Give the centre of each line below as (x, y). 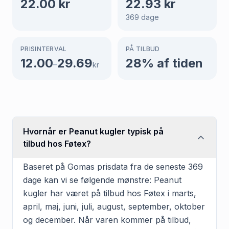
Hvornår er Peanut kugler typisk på (93, 131)
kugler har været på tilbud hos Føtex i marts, (110, 193)
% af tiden (172, 63)
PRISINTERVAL (44, 49)
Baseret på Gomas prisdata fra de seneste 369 (113, 166)
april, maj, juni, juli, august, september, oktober (114, 206)
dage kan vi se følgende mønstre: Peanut (102, 180)
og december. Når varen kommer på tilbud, (107, 220)
